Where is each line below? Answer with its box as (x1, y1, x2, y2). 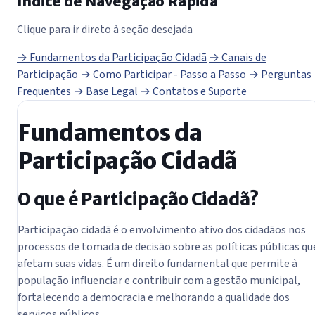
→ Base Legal (73, 83, 138, 99)
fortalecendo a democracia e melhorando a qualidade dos (18, 290, 290, 306)
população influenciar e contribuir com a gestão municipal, (18, 273, 300, 289)
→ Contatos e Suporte (140, 83, 247, 99)
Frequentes (17, 83, 71, 99)
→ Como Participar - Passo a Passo (80, 66, 246, 82)
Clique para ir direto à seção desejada (17, 21, 193, 37)
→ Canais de (209, 49, 266, 65)
